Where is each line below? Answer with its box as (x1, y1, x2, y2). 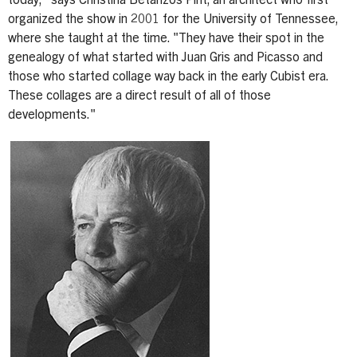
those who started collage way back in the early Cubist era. (8, 70, 328, 84)
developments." (8, 108, 99, 122)
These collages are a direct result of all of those (8, 89, 271, 103)
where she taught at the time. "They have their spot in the (8, 32, 324, 45)
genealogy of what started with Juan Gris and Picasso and (8, 51, 323, 65)
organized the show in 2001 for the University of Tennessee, (8, 13, 338, 26)
